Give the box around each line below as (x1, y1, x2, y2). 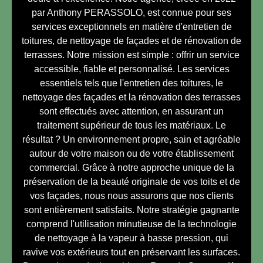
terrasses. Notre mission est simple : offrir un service (23, 49, 240, 60)
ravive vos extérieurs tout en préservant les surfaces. (23, 247, 240, 257)
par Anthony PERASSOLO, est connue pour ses (32, 7, 231, 18)
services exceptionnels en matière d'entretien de (31, 21, 232, 32)
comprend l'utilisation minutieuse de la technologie (26, 218, 237, 229)
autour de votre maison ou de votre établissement (29, 148, 234, 159)
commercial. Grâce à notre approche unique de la (29, 162, 234, 173)
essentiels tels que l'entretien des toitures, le (40, 77, 223, 88)
